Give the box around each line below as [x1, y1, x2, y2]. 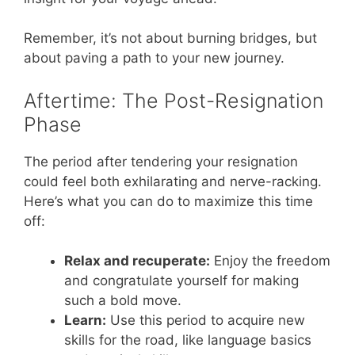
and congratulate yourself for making [64, 273, 299, 289]
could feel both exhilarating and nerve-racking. [24, 173, 322, 189]
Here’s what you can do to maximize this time [24, 193, 313, 209]
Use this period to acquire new [106, 312, 305, 329]
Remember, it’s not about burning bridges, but [24, 30, 317, 47]
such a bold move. [64, 292, 181, 309]
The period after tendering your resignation [24, 153, 298, 170]
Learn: [64, 312, 106, 329]
